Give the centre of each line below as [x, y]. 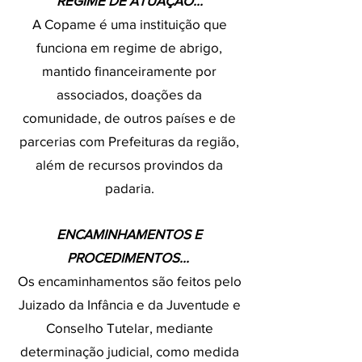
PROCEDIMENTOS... [129, 257]
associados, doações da [129, 94]
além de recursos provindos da [129, 164]
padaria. [129, 188]
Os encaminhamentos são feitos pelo [129, 281]
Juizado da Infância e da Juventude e [129, 304]
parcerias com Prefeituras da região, [129, 141]
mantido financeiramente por [129, 71]
